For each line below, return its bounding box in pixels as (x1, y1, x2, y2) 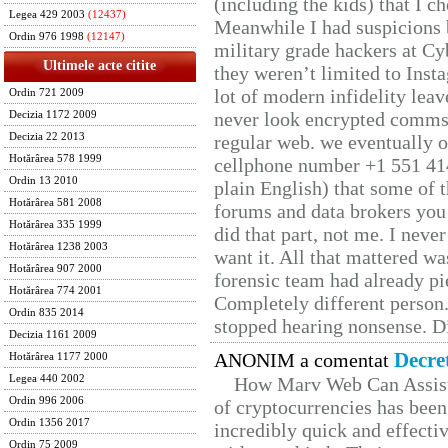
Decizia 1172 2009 (9, 109, 97, 120)
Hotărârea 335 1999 (9, 219, 102, 230)
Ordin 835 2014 (9, 307, 84, 318)
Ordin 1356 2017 (9, 417, 90, 428)
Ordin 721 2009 (9, 87, 84, 98)
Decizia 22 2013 (9, 131, 85, 142)
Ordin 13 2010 (9, 175, 78, 186)
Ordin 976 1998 (9, 31, 84, 42)
